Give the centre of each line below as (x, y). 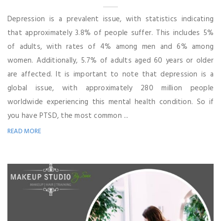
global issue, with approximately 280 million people (110, 88)
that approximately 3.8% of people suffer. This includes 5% (110, 33)
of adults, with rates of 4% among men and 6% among (110, 47)
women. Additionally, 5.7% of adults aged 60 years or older (110, 60)
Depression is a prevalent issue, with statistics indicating (110, 19)
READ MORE (24, 131)
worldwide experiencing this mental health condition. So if (110, 102)
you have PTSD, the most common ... (68, 116)
